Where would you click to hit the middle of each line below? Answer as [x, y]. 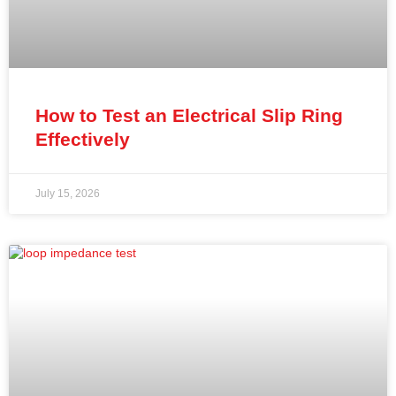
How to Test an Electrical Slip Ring [189, 116]
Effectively [83, 140]
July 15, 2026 [68, 194]
